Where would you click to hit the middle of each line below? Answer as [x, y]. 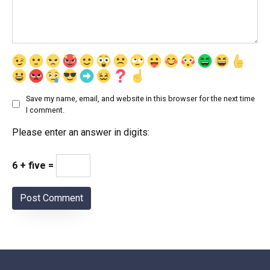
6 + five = [34, 165]
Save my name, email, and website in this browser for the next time [140, 98]
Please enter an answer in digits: [81, 132]
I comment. [45, 110]
